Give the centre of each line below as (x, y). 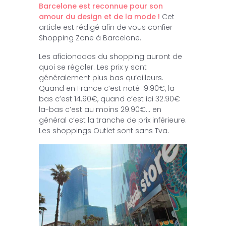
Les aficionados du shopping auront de (110, 57)
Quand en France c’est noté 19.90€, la (106, 89)
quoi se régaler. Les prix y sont (93, 67)
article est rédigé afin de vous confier (105, 27)
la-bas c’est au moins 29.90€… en (100, 110)
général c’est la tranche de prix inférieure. (112, 120)
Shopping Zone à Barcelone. (90, 38)
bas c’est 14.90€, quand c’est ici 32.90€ (109, 99)
